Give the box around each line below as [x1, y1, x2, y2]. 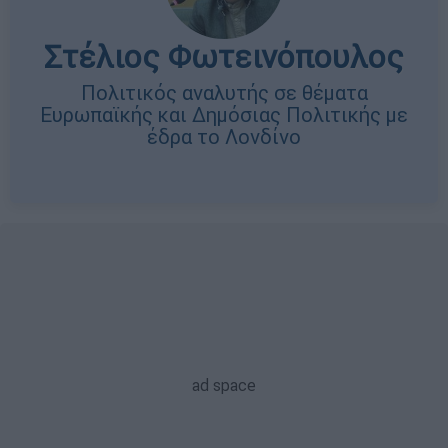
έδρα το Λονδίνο [147, 124, 301, 149]
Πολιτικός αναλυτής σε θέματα [80, 80, 368, 105]
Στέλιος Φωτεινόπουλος [44, 37, 404, 76]
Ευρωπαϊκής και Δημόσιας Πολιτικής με [40, 102, 408, 127]
